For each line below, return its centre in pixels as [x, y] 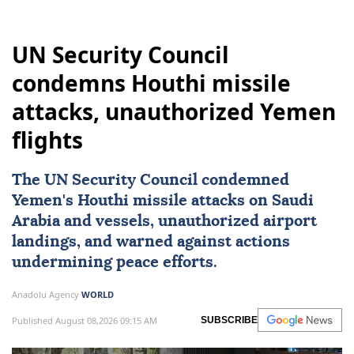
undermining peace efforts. [115, 263]
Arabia [36, 222]
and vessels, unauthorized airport [188, 222]
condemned [243, 181]
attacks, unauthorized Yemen [174, 112]
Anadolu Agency [47, 295]
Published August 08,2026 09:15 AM [85, 320]
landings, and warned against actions [151, 242]
